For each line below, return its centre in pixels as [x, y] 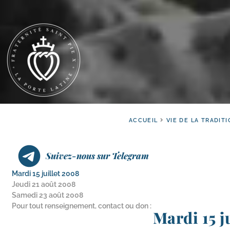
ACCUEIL [143, 120]
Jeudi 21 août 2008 [44, 184]
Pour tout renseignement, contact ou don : [82, 206]
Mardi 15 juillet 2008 [45, 174]
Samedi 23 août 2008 [47, 195]
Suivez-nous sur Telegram [97, 156]
